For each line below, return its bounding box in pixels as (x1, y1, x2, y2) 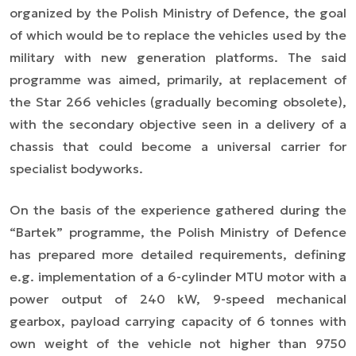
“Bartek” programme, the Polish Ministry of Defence (10, 223, 346, 240)
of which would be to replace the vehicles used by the (10, 26, 346, 43)
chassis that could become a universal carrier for (10, 137, 346, 154)
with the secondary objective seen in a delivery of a (10, 115, 346, 132)
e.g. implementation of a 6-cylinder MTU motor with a (10, 268, 346, 284)
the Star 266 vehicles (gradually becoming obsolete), (10, 93, 346, 110)
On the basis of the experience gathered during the (10, 201, 346, 218)
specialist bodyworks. (10, 160, 143, 176)
